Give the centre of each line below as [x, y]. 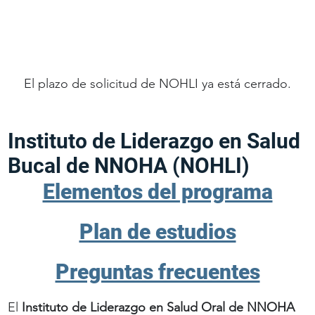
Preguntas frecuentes [157, 271]
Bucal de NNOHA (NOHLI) [129, 165]
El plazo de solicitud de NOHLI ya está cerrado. [157, 84]
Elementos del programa [157, 191]
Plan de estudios [157, 231]
